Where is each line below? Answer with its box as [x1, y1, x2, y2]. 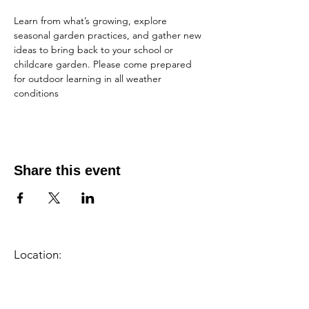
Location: [14, 248, 61, 261]
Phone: [101, 289, 139, 303]
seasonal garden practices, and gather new [14, 29, 204, 41]
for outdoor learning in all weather [14, 72, 164, 85]
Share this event [14, 163, 121, 178]
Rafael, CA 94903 [14, 275, 101, 289]
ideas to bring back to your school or [14, 43, 176, 56]
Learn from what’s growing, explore [14, 14, 170, 27]
